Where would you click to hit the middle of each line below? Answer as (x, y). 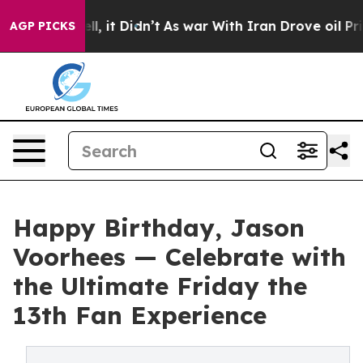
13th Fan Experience (140, 315)
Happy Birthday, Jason (159, 228)
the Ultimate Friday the (160, 286)
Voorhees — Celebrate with (179, 257)
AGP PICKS (43, 26)
